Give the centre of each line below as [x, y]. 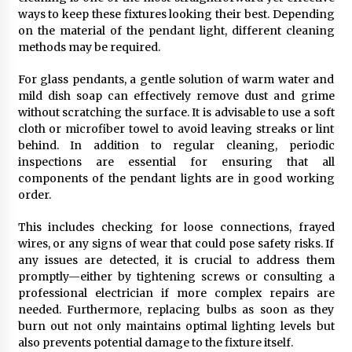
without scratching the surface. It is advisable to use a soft [176, 112]
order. [34, 195]
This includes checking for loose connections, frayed [176, 227]
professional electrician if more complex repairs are [176, 293]
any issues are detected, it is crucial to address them [176, 260]
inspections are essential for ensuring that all [176, 162]
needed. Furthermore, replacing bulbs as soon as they [176, 310]
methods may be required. [89, 47]
